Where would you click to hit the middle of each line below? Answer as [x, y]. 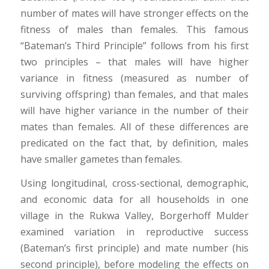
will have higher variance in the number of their [134, 110]
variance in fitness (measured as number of [134, 78]
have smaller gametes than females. [101, 159]
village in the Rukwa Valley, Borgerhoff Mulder [134, 216]
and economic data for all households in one [134, 200]
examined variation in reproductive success [134, 232]
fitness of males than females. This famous [134, 29]
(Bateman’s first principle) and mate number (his [134, 248]
